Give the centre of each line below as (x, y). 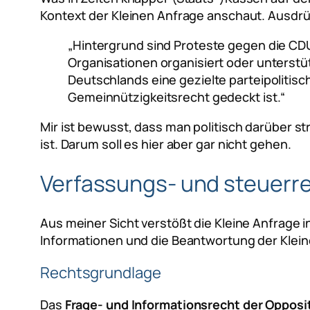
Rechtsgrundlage (101, 272)
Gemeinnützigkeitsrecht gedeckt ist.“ (177, 97)
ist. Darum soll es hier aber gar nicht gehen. (166, 144)
